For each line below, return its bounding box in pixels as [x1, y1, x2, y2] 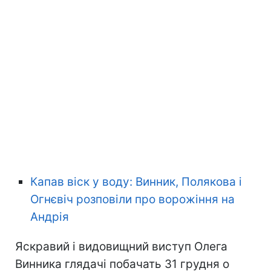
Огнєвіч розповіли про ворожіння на [30, 192, 235, 206]
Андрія [30, 209, 69, 224]
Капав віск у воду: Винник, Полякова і [30, 174, 242, 189]
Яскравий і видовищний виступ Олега [15, 239, 227, 253]
